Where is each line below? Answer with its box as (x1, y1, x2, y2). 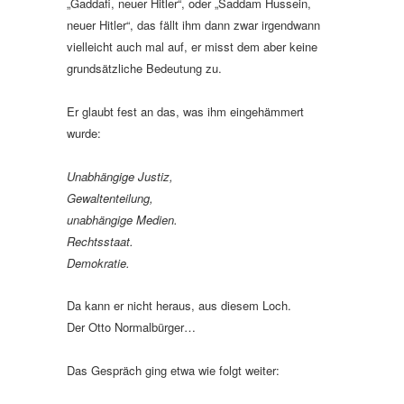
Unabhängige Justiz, (67, 167, 173, 185)
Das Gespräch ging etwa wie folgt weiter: (67, 361, 280, 379)
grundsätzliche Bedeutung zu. (67, 59, 225, 77)
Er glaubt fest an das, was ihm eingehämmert (67, 102, 304, 120)
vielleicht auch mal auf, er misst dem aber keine (67, 37, 317, 55)
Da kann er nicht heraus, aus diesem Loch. (67, 296, 291, 314)
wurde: (67, 124, 101, 142)
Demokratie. (67, 253, 130, 271)
